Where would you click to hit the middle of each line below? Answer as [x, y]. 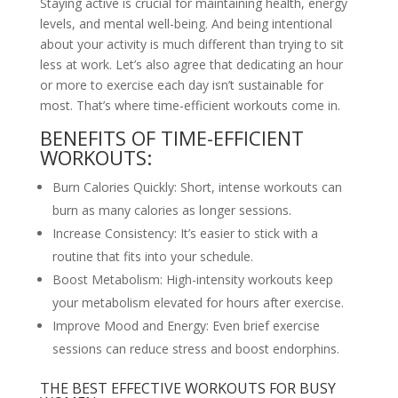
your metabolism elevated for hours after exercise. [198, 303]
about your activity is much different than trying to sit [191, 44]
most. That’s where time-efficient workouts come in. [190, 106]
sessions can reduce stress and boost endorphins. [195, 349]
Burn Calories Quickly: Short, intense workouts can [197, 187]
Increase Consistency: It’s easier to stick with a [185, 234]
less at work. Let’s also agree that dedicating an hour [191, 65]
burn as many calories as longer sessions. [171, 211]
